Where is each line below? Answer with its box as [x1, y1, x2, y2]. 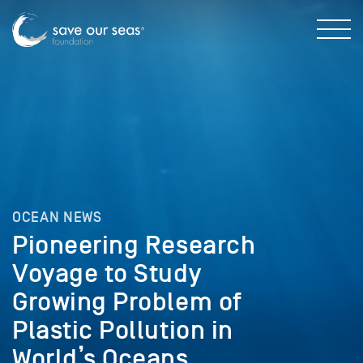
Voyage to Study [12, 258, 202, 289]
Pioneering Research [12, 229, 256, 261]
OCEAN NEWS [12, 208, 102, 226]
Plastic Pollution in [12, 314, 233, 346]
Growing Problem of [12, 286, 242, 318]
